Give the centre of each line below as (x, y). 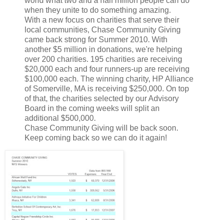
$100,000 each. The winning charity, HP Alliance (109, 79)
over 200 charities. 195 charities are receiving (103, 59)
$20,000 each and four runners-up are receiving (107, 69)
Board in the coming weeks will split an (92, 108)
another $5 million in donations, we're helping (103, 49)
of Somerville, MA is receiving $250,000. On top (107, 88)
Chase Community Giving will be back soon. (101, 128)
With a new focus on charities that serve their (102, 20)
